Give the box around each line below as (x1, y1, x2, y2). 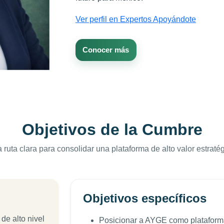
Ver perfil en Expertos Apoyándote (75, 14, 196, 23)
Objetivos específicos (83, 191, 206, 205)
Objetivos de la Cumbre (21, 120, 202, 139)
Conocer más (82, 45, 129, 54)
